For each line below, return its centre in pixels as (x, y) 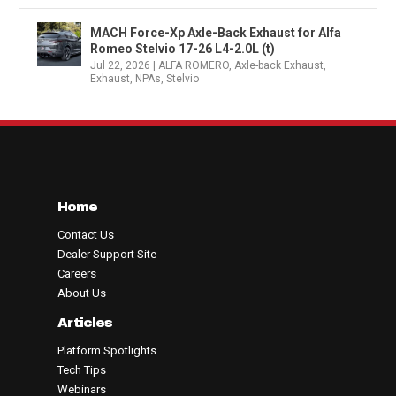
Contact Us (85, 234)
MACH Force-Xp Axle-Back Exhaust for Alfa (216, 32)
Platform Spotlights (107, 350)
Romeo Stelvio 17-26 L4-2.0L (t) (183, 48)
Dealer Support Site (107, 254)
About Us (81, 293)
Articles (84, 322)
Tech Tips (81, 369)
